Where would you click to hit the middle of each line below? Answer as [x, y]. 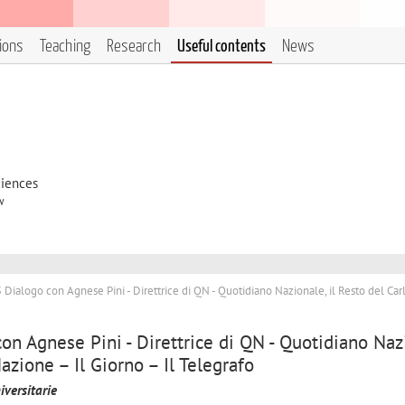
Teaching [65, 47]
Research [134, 47]
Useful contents [221, 47]
